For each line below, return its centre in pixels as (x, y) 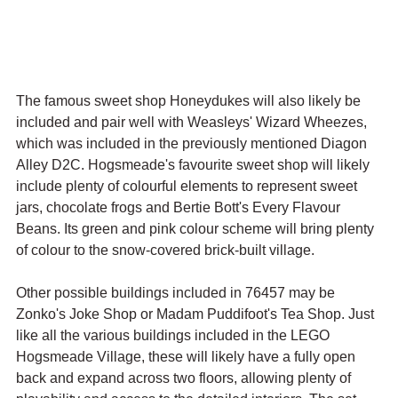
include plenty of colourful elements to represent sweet (188, 187)
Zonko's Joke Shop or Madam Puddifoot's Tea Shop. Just (197, 314)
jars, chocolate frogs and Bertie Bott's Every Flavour (180, 208)
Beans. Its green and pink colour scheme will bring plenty (197, 229)
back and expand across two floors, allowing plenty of (185, 378)
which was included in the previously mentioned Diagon (193, 144)
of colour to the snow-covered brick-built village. (165, 251)
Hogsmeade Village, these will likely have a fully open (187, 357)
